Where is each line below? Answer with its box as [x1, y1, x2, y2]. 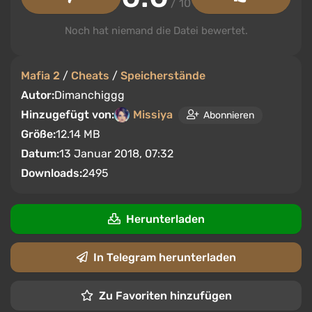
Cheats [71, 69, 109, 82]
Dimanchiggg [54, 88, 125, 102]
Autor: [21, 88, 54, 102]
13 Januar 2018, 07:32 [59, 147, 173, 160]
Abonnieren [203, 109, 254, 121]
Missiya [133, 108, 173, 121]
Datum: [21, 147, 59, 160]
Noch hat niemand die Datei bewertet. [64, 24, 248, 37]
